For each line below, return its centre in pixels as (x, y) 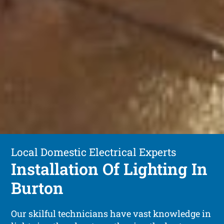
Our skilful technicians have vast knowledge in (111, 213)
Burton (37, 187)
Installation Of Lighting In (109, 168)
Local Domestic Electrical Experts (94, 152)
